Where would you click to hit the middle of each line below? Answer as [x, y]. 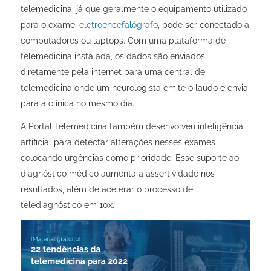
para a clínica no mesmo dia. [77, 104]
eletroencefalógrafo [118, 25]
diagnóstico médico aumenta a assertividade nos [117, 174]
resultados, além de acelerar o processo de [106, 190]
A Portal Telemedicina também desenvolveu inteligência [132, 127]
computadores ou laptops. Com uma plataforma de [123, 41]
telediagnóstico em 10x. [68, 205]
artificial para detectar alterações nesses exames [118, 142]
